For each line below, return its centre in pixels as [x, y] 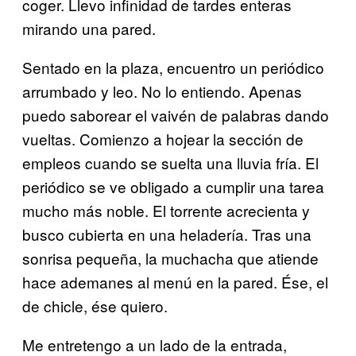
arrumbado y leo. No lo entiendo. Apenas [162, 91]
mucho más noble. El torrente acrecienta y [166, 210]
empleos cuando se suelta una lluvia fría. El [170, 162]
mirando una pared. [89, 28]
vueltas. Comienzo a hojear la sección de [163, 138]
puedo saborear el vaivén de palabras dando [176, 114]
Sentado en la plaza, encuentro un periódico [173, 67]
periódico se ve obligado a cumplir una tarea [173, 186]
